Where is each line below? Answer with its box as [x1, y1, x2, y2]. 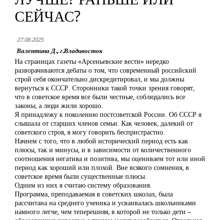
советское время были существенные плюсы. [15, 171, 147, 181]
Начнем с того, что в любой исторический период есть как [15, 136, 188, 145]
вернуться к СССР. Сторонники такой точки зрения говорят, [15, 83, 194, 92]
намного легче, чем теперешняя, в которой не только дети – [15, 207, 191, 216]
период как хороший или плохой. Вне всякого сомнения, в [15, 163, 189, 172]
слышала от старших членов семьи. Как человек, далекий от [15, 118, 193, 128]
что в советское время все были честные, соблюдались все [15, 92, 185, 101]
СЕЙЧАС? [15, 6, 81, 26]
